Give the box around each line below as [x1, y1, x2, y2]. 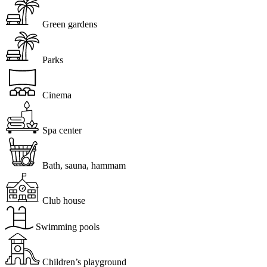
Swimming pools [36, 221, 100, 232]
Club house [42, 195, 85, 206]
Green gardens [42, 18, 97, 29]
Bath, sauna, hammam [42, 160, 126, 170]
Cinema [42, 89, 72, 100]
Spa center [42, 125, 82, 135]
